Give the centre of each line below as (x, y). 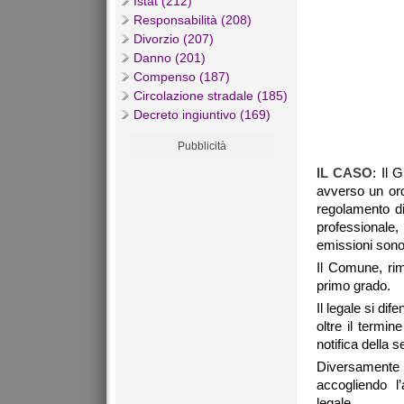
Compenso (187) (182, 77)
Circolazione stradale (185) (211, 96)
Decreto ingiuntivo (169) (202, 115)
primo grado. (353, 286)
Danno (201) (170, 58)
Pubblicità (202, 147)
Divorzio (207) (174, 39)
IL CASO (345, 173)
